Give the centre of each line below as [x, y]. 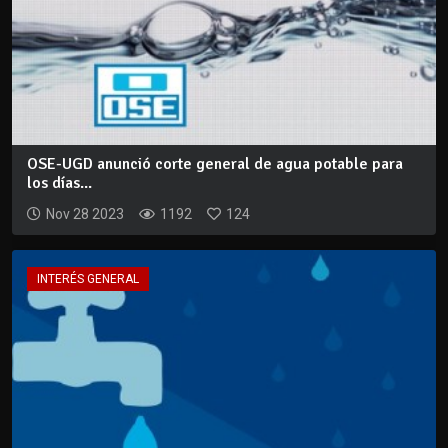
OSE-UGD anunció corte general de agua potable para [215, 164]
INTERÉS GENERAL [88, 279]
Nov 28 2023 [85, 214]
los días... [59, 183]
